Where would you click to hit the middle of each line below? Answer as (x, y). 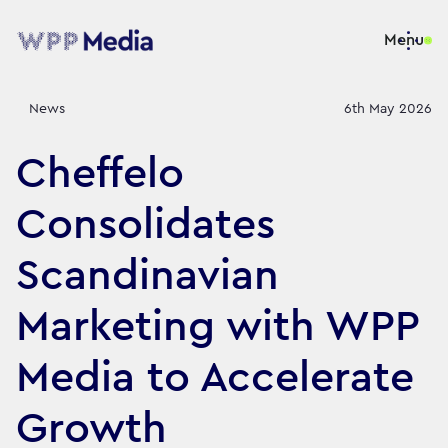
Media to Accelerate (215, 377)
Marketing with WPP (217, 326)
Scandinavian (147, 275)
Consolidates (145, 224)
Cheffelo (100, 173)
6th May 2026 (388, 108)
